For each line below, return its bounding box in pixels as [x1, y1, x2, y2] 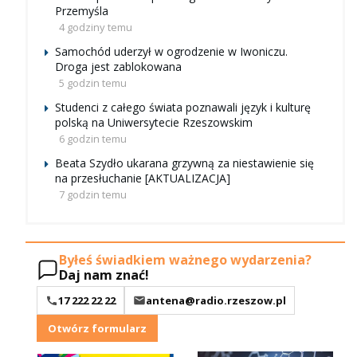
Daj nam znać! [59, 266, 149, 284]
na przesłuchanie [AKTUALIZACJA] [55, 170, 230, 186]
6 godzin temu [59, 131, 127, 146]
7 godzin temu [59, 186, 127, 202]
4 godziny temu [59, 19, 132, 34]
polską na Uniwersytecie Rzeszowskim [55, 114, 253, 130]
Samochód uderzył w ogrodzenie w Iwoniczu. [55, 43, 288, 59]
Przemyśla [55, 2, 108, 18]
